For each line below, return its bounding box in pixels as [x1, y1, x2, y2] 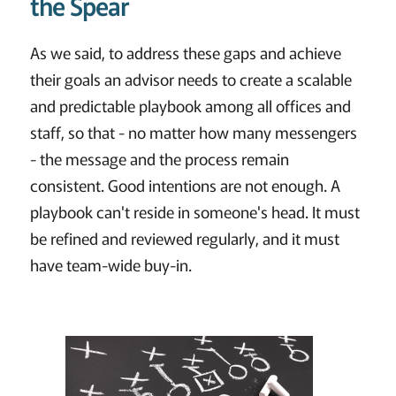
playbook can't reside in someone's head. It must [29, 200, 360, 224]
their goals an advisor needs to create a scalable [29, 67, 352, 91]
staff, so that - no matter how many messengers [29, 120, 357, 144]
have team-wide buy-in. [29, 253, 192, 277]
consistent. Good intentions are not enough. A [29, 173, 340, 197]
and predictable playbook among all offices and [29, 94, 351, 118]
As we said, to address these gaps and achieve [29, 41, 341, 65]
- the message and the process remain [29, 147, 289, 171]
